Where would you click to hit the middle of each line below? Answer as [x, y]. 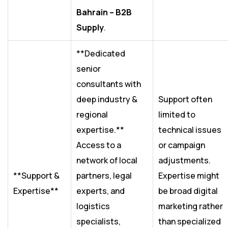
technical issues [190, 130]
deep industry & [107, 99]
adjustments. [184, 161]
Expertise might [189, 176]
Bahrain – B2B [104, 12]
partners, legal [104, 176]
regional [92, 115]
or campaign [182, 145]
